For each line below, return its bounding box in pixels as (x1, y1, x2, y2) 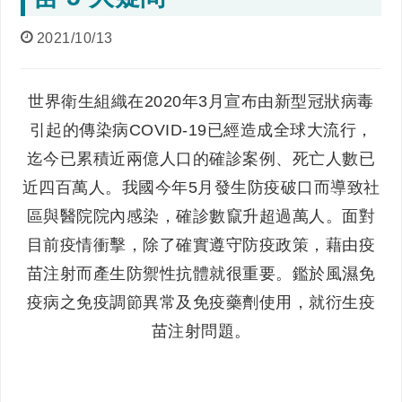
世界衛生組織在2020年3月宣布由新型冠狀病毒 (28, 92, 374, 110)
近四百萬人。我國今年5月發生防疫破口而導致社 (22, 178, 380, 197)
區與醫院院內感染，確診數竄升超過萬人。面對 (26, 206, 376, 225)
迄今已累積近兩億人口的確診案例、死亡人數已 (26, 149, 376, 168)
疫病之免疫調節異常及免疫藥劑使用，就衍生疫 (26, 293, 376, 311)
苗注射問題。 (151, 321, 251, 340)
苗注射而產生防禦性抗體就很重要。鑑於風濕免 (26, 264, 376, 283)
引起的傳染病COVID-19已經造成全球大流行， (29, 120, 373, 139)
